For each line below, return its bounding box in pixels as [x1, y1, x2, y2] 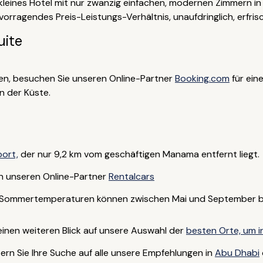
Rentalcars [108, 170, 154, 183]
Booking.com [174, 72, 230, 85]
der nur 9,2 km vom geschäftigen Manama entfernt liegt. [18, 148, 259, 160]
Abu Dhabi [214, 247, 259, 259]
